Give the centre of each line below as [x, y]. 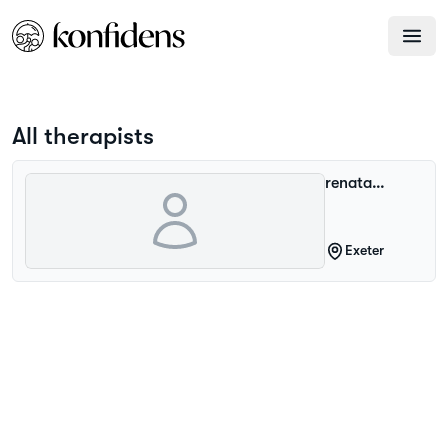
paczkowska [367, 203]
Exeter [364, 250]
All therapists [83, 136]
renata [348, 183]
